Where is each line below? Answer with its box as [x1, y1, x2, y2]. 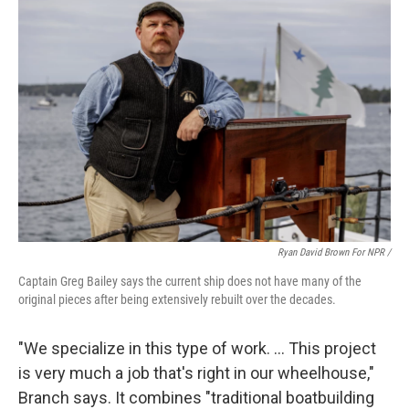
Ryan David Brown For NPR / [278, 246, 391, 258]
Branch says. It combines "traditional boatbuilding [18, 388, 374, 407]
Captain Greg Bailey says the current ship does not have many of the [18, 274, 362, 288]
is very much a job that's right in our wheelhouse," [18, 363, 374, 383]
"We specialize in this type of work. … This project [18, 339, 376, 358]
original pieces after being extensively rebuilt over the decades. [18, 292, 336, 307]
